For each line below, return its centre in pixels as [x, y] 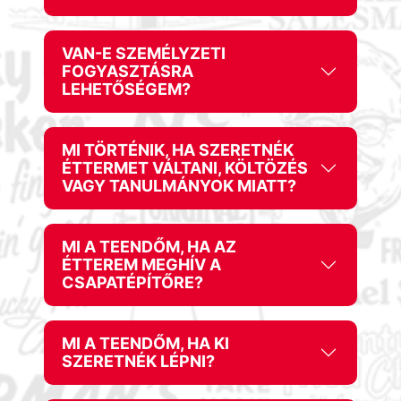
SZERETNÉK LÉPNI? [139, 361]
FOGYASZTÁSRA [128, 71]
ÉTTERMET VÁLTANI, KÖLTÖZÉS [185, 168]
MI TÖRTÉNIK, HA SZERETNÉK [178, 150]
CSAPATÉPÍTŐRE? [133, 282]
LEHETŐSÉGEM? [127, 89]
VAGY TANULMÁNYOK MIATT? [179, 186]
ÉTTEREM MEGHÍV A [142, 264]
